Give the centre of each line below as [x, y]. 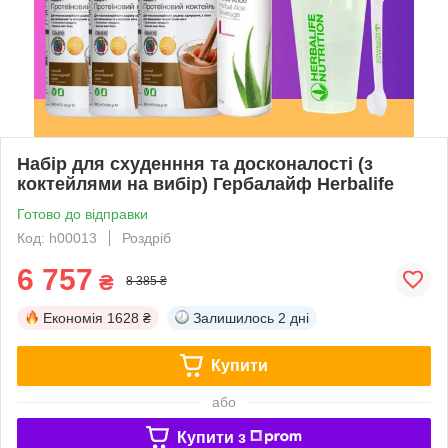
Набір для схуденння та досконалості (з [195, 163]
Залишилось [233, 317]
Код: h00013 [57, 237]
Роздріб [146, 237]
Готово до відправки [82, 213]
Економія [73, 317]
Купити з [211, 437]
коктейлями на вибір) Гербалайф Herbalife [205, 183]
